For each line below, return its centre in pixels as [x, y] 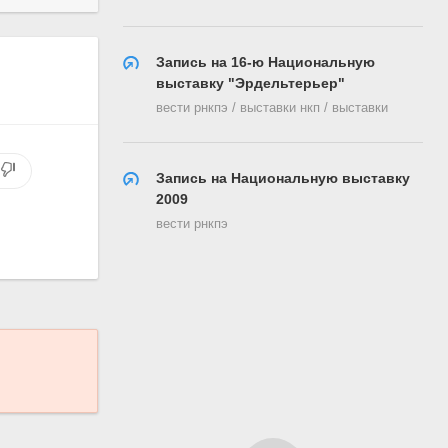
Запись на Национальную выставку [283, 177]
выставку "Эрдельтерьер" [250, 82]
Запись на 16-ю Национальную [265, 61]
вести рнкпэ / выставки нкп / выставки [272, 107]
